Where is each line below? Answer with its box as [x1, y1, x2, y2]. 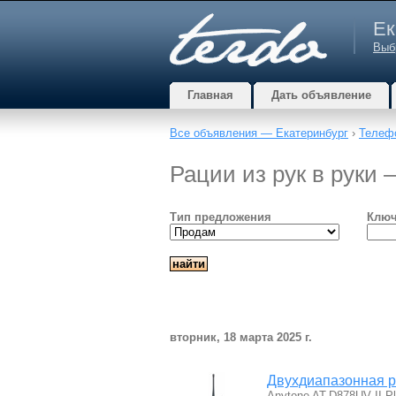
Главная [187, 88, 233, 102]
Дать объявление [271, 88, 371, 102]
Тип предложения [170, 210, 271, 224]
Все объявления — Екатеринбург [170, 126, 348, 140]
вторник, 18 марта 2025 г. [170, 331, 312, 344]
